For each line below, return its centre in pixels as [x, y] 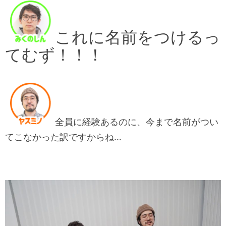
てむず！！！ [54, 55]
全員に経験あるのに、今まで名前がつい [137, 122]
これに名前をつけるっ [138, 37]
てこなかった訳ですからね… [63, 137]
